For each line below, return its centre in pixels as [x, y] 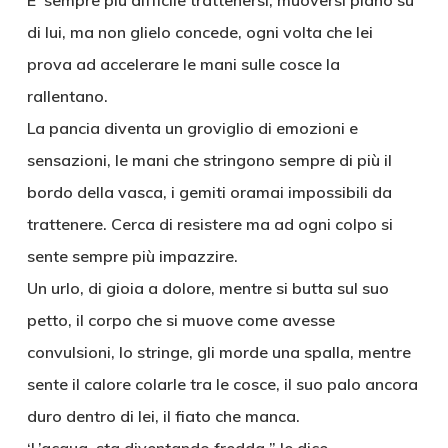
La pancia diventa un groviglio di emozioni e [192, 128]
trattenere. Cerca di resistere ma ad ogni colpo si [209, 224]
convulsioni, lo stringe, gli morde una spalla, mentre [218, 352]
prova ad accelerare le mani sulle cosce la [183, 64]
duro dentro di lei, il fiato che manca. [163, 416]
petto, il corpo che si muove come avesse [180, 320]
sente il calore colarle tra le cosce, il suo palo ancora [222, 384]
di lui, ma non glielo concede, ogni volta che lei [199, 32]
